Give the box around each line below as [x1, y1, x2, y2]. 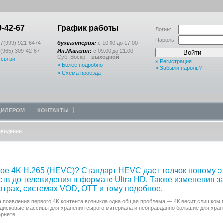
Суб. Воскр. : [57, 54, 91, 60]
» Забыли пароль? [155, 65, 202, 71]
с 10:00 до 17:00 [96, 40, 138, 46]
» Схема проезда [57, 70, 101, 76]
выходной [91, 54, 119, 60]
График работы [57, 24, 119, 32]
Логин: [155, 26, 173, 32]
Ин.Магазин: [57, 48, 92, 54]
